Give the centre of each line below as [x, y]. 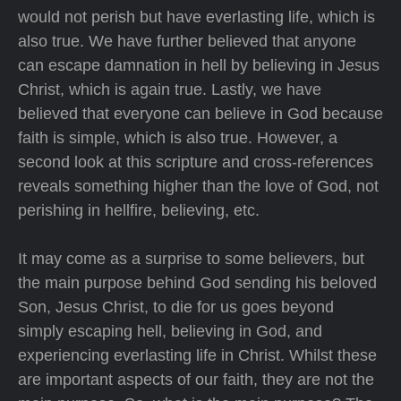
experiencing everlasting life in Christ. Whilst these [197, 355]
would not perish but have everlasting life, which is [196, 17]
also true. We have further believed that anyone [187, 41]
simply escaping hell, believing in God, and [170, 331]
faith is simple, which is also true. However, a [178, 138]
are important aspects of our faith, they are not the [196, 380]
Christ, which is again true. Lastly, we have [170, 90]
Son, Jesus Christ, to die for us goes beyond [176, 307]
